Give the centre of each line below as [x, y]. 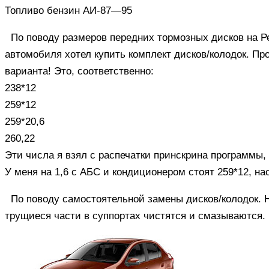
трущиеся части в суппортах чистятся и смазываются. [135, 216]
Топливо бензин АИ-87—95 [68, 10]
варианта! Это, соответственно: [79, 71]
